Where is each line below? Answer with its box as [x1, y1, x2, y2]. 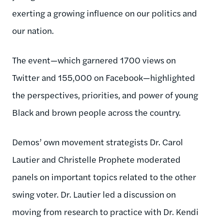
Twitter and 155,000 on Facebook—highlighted [12, 71, 195, 83]
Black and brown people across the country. [12, 106, 181, 118]
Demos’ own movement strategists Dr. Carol [12, 135, 183, 148]
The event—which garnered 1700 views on [12, 53, 176, 66]
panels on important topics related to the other [12, 170, 196, 183]
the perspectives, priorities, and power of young [12, 88, 198, 101]
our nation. [12, 24, 54, 36]
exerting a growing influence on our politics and [12, 6, 197, 19]
